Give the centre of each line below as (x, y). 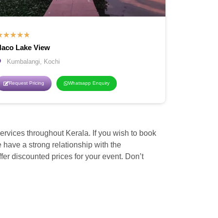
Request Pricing (27, 83)
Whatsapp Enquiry (89, 83)
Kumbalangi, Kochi (34, 62)
